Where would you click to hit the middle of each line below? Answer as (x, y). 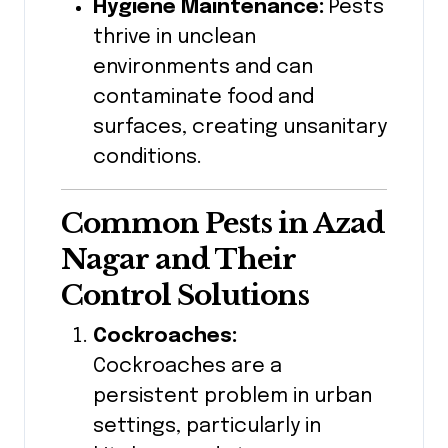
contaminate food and (203, 98)
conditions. (147, 158)
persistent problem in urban (232, 397)
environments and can (203, 68)
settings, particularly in (207, 427)
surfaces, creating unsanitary (240, 128)
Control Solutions (185, 296)
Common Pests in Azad (223, 224)
